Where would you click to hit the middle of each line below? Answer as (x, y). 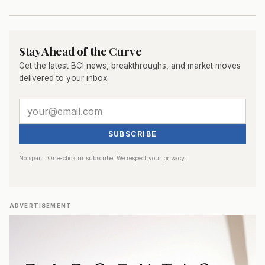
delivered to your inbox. (64, 78)
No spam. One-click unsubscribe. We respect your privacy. (103, 159)
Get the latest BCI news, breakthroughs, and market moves (130, 66)
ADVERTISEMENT (41, 206)
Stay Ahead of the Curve (80, 51)
